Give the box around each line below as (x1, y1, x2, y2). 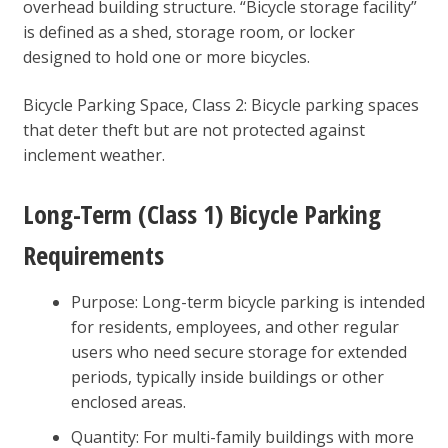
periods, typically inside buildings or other (70, 365, 384, 388)
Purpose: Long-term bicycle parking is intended (70, 290, 425, 313)
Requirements (22, 236, 164, 273)
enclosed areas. (70, 390, 186, 413)
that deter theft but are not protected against (22, 119, 365, 142)
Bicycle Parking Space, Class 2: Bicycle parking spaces (22, 94, 419, 117)
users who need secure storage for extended (70, 340, 407, 363)
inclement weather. (22, 144, 165, 167)
